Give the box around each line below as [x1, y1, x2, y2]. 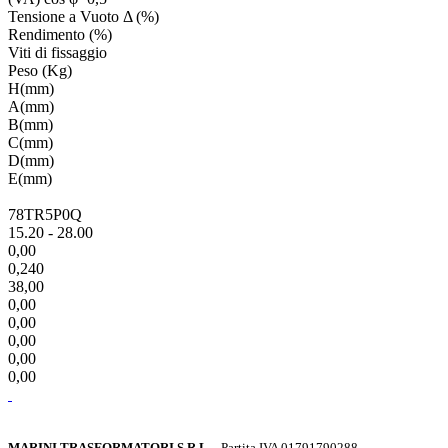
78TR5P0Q [8, 205, 82, 223]
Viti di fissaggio [8, 43, 107, 61]
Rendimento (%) [8, 25, 112, 43]
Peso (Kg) [8, 61, 72, 79]
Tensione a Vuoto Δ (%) [8, 7, 159, 25]
